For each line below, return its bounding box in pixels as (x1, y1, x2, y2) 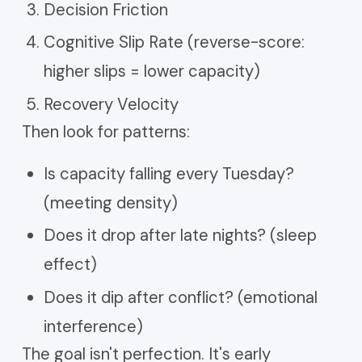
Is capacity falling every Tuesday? (44, 162, 294, 184)
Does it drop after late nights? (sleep (44, 225, 317, 246)
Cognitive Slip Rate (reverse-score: (44, 32, 305, 53)
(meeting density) (44, 192, 178, 213)
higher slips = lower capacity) (44, 61, 260, 82)
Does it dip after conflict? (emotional (44, 286, 318, 308)
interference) (44, 315, 143, 337)
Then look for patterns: (22, 120, 190, 142)
